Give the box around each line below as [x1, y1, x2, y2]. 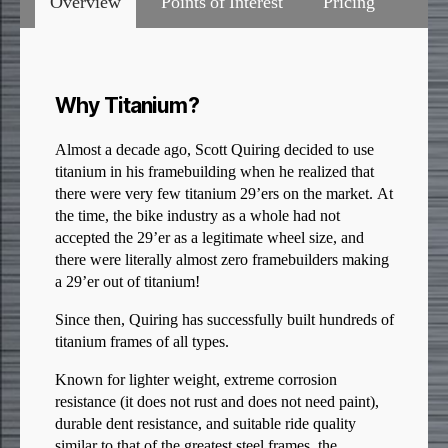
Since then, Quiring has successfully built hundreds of [55, 310, 394, 331]
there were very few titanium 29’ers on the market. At [55, 184, 393, 205]
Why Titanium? [55, 93, 199, 119]
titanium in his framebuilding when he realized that [55, 162, 374, 183]
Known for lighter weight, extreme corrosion [55, 370, 337, 391]
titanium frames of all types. [55, 332, 229, 353]
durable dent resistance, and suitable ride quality [55, 414, 356, 435]
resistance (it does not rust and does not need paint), [55, 392, 379, 413]
